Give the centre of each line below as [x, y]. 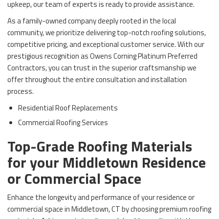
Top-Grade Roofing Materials [100, 146]
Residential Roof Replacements [68, 108]
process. [21, 91]
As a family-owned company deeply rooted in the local [92, 21]
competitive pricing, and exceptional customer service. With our [106, 44]
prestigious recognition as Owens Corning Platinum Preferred [102, 56]
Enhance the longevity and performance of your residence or [101, 197]
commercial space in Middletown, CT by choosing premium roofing [109, 209]
